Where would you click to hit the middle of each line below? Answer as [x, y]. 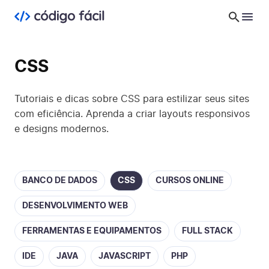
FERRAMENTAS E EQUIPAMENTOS [92, 231]
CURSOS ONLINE [190, 181]
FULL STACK [207, 231]
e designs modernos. [62, 129]
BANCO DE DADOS [60, 181]
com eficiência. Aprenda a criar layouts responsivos [132, 114]
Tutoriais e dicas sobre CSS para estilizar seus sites [132, 99]
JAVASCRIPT [125, 256]
